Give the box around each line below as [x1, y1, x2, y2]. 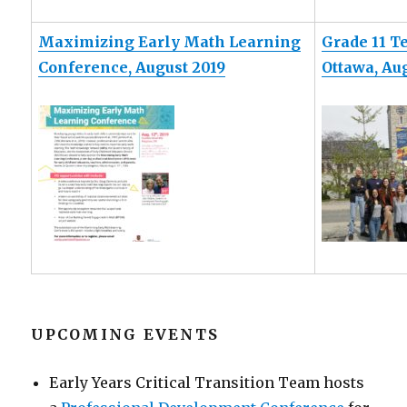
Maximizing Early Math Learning [38, 33, 302, 52]
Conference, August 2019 [38, 58, 226, 77]
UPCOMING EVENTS [31, 325, 220, 344]
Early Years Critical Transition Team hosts [49, 373, 365, 392]
